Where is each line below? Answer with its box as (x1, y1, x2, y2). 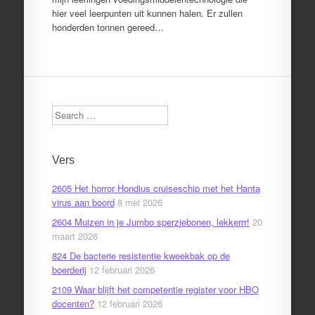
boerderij (51, 263, 86, 276)
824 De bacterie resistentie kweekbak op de (51, 249, 230, 262)
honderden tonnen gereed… (51, 20, 164, 34)
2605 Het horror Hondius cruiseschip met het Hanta (51, 181, 260, 195)
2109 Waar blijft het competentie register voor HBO (51, 283, 259, 296)
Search (51, 105, 80, 118)
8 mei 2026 (117, 195, 162, 209)
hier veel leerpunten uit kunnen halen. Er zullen (51, 6, 243, 20)
